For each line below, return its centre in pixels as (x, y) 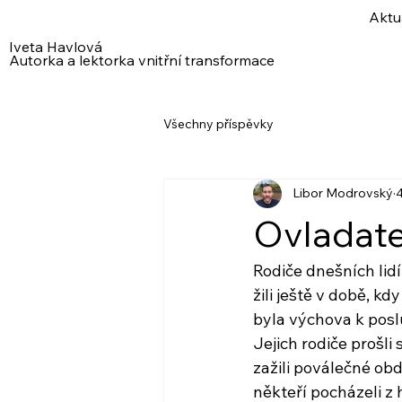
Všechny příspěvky (218, 124)
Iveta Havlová (55, 46)
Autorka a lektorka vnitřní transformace (141, 61)
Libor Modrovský (343, 193)
